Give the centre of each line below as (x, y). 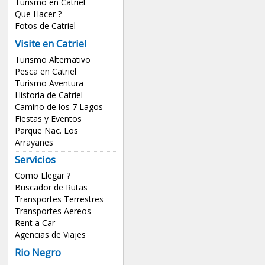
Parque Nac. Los (46, 130)
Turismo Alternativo (52, 59)
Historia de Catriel (49, 95)
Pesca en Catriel (45, 71)
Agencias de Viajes (50, 235)
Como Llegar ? (42, 176)
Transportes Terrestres (59, 199)
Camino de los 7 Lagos (59, 106)
